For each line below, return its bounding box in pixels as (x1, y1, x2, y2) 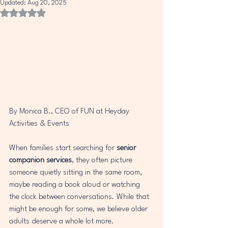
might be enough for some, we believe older (9, 205, 150, 213)
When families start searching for (9, 144, 117, 152)
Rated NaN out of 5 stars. (22, 9, 94, 16)
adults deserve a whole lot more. (9, 217, 114, 225)
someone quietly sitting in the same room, (9, 168, 144, 177)
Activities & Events (9, 120, 69, 128)
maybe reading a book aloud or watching (9, 181, 142, 189)
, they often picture (72, 156, 134, 164)
